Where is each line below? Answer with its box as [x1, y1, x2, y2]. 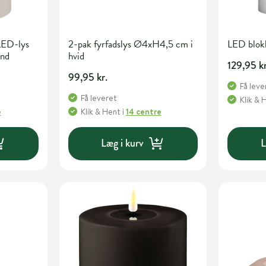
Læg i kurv [101, 135, 144, 151]
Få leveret [80, 91, 117, 104]
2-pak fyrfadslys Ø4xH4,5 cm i [68, 36, 193, 52]
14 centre [125, 105, 161, 118]
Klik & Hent [80, 105, 121, 118]
